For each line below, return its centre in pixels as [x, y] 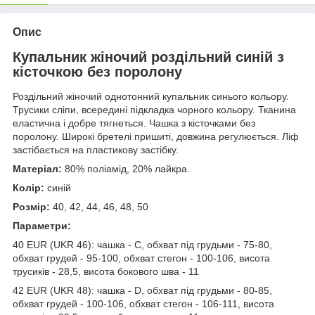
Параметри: [42, 226]
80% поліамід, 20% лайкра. [126, 169]
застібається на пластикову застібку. [96, 150]
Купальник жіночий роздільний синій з [148, 57]
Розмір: [31, 207]
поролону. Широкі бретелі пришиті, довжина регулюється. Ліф [156, 137]
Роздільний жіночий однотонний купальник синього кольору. [151, 97]
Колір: [28, 188]
